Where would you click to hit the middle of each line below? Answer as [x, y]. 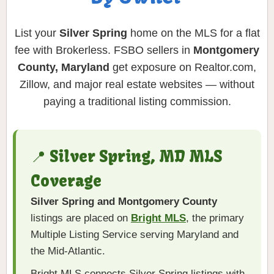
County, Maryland [64, 68]
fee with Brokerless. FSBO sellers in [104, 50]
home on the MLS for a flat [193, 33]
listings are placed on [81, 218]
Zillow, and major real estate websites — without [137, 85]
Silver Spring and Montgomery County [124, 202]
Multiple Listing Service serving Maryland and [135, 235]
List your [37, 33]
